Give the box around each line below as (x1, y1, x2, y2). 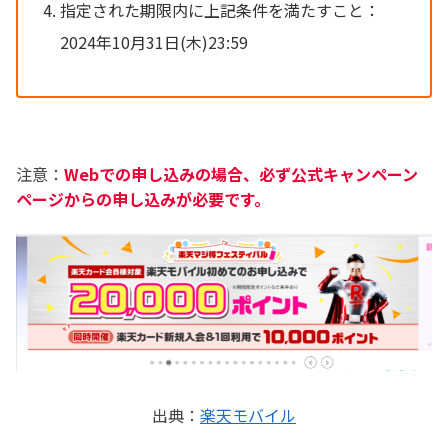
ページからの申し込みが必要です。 (16, 187, 270, 212)
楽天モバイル (200, 402, 296, 427)
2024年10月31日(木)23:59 (59, 29, 248, 54)
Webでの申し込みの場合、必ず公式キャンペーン (64, 162, 418, 187)
